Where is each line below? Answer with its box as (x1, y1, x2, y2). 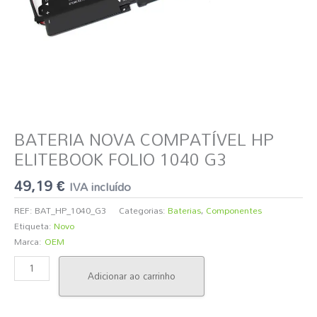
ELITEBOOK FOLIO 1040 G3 (14, 142, 226, 176)
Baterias (168, 202, 201, 219)
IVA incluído (69, 174, 131, 198)
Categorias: (119, 202, 168, 219)
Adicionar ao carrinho (88, 266, 176, 285)
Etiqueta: (14, 217, 54, 235)
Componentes (206, 202, 262, 219)
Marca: (14, 233, 42, 250)
